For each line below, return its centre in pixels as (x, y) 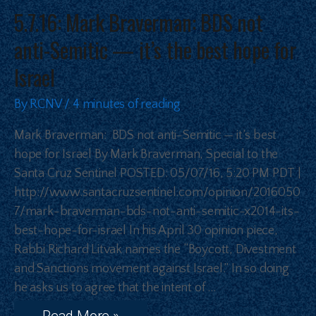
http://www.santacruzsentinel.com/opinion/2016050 (157, 192)
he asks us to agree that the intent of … (115, 287)
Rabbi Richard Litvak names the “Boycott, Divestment (155, 249)
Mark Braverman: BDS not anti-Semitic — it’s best (146, 135)
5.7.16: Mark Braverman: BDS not (139, 22)
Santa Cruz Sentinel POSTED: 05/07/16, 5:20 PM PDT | (158, 173)
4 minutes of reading (127, 104)
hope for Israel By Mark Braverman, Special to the (146, 154)
